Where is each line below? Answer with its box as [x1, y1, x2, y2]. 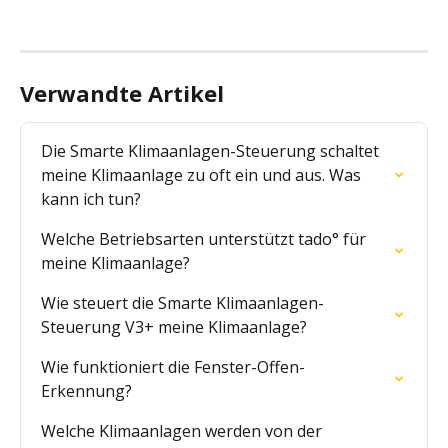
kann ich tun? [41, 187, 141, 210]
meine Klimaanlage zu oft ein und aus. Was [41, 163, 365, 186]
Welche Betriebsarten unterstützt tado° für [41, 227, 370, 250]
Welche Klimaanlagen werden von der [41, 419, 326, 442]
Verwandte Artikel [20, 77, 224, 108]
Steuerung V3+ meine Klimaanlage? [41, 315, 307, 338]
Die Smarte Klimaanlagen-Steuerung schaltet [41, 139, 383, 162]
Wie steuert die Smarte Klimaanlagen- [41, 291, 324, 314]
